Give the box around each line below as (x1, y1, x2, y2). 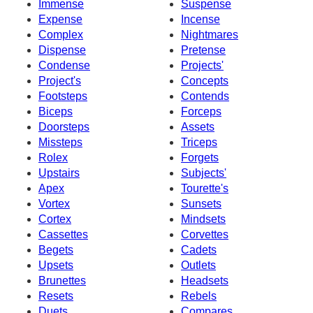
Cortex (38, 212, 71, 225)
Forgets (181, 151, 219, 163)
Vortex (38, 197, 70, 210)
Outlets (181, 259, 216, 271)
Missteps (38, 136, 82, 148)
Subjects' (181, 166, 226, 179)
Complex (38, 28, 83, 41)
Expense (38, 13, 82, 25)
